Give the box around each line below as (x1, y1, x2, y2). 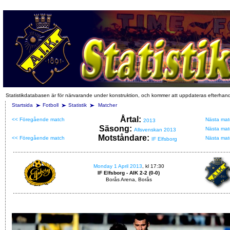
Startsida (12, 102, 33, 108)
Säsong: (99, 124, 134, 133)
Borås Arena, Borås (105, 177, 152, 182)
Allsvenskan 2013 (134, 127, 176, 132)
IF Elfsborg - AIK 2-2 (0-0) (98, 170, 160, 176)
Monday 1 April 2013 (93, 163, 142, 169)
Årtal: (120, 115, 143, 124)
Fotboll (43, 102, 59, 108)
